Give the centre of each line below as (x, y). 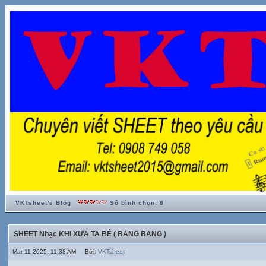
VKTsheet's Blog (43, 203)
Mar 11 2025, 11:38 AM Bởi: (55, 252)
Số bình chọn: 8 (136, 203)
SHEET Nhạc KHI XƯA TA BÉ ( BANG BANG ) (90, 234)
